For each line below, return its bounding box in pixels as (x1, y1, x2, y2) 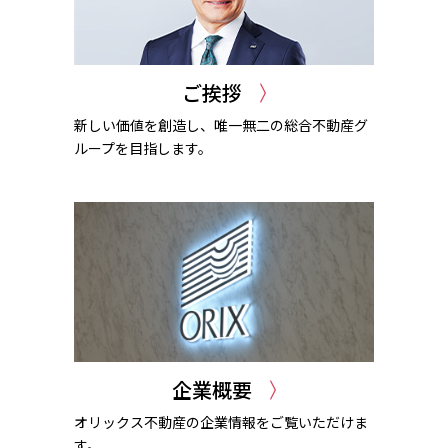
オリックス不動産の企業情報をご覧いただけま (74, 411, 368, 432)
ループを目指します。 (74, 137, 212, 158)
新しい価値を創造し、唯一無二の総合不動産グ (74, 114, 368, 135)
